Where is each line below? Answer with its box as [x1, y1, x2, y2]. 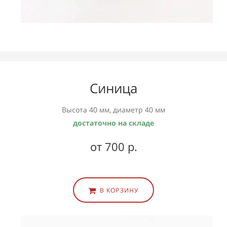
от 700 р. [90, 139, 137, 155]
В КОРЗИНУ [99, 186, 139, 195]
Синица [90, 79, 137, 98]
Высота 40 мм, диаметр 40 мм [62, 105, 165, 115]
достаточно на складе [73, 118, 154, 128]
